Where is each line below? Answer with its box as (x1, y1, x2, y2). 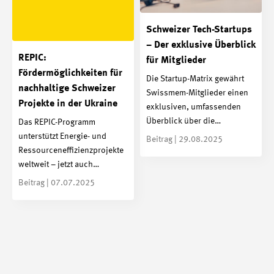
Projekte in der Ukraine (18, 99, 117, 109)
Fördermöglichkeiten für (18, 68, 122, 79)
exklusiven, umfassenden (146, 102, 241, 111)
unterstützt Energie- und (18, 131, 106, 141)
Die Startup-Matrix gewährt (146, 74, 244, 83)
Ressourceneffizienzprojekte (18, 146, 124, 155)
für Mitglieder (146, 56, 206, 66)
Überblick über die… (146, 116, 221, 125)
